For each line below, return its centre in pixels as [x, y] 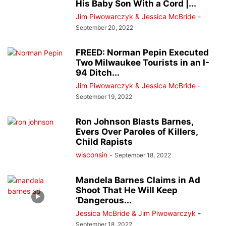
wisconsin [92, 155]
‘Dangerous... [104, 201]
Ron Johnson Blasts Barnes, [134, 122]
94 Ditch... [98, 73]
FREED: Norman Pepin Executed [142, 53]
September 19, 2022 [104, 97]
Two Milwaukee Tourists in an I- [143, 63]
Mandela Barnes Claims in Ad [138, 180]
